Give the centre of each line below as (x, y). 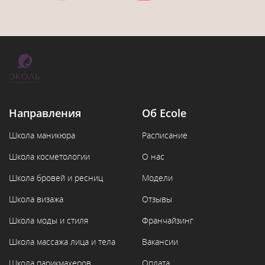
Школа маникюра (42, 135)
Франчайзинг (168, 221)
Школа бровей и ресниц (56, 178)
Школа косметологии (49, 157)
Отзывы (157, 199)
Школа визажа (36, 199)
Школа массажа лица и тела (62, 242)
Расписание (165, 135)
